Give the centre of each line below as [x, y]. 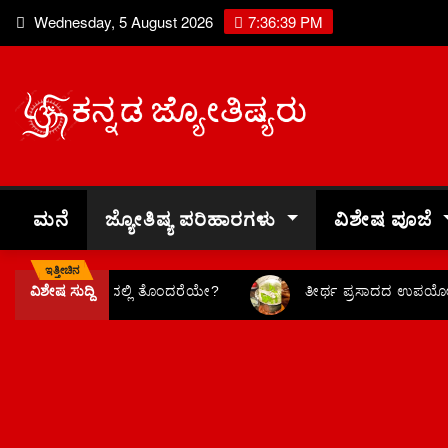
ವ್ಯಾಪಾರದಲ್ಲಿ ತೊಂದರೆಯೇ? [133, 291]
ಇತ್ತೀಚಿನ [62, 269]
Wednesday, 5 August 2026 [122, 22]
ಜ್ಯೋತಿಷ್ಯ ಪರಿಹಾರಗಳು [193, 219]
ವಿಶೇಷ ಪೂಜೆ [386, 219]
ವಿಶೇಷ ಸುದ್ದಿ [62, 291]
